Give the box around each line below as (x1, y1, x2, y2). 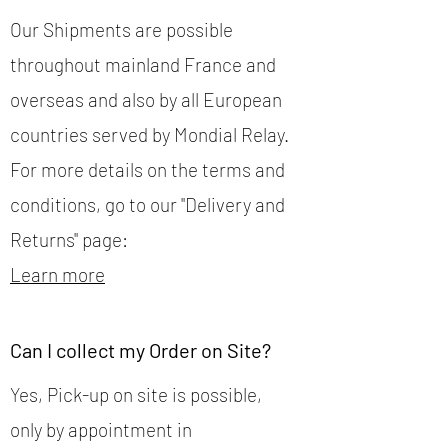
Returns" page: (10, 228, 128, 252)
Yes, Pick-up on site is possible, (10, 383, 262, 407)
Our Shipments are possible (10, 18, 233, 42)
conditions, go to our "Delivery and (10, 193, 285, 217)
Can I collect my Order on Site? (10, 338, 271, 363)
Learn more (10, 263, 105, 287)
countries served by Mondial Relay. (10, 123, 289, 147)
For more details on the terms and (10, 158, 285, 182)
